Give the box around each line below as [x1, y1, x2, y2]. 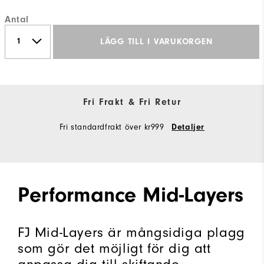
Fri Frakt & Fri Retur [82, 96, 181, 107]
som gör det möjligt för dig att [18, 240, 211, 256]
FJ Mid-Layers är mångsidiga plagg [18, 224, 245, 240]
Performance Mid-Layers [18, 182, 243, 207]
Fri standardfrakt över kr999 [59, 122, 167, 132]
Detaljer [171, 122, 205, 132]
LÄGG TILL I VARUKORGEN [100, 37, 213, 47]
